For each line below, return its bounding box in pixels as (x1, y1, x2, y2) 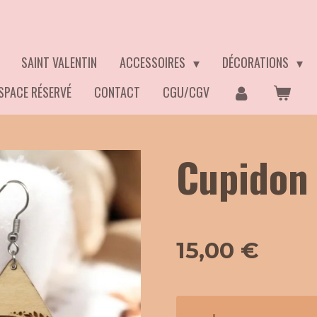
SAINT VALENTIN (21, 53, 97, 71)
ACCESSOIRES (120, 53, 188, 71)
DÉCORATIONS (222, 53, 292, 71)
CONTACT (94, 83, 141, 101)
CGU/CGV (163, 83, 210, 101)
